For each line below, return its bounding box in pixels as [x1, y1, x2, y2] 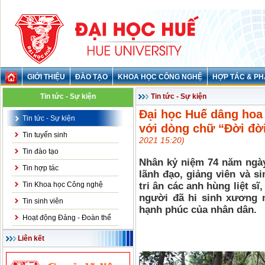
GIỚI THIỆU [27, 73, 65, 81]
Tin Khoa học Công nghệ [22, 180, 103, 189]
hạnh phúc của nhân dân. [139, 204, 257, 215]
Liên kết [18, 234, 44, 243]
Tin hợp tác [22, 164, 59, 172]
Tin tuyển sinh [22, 131, 67, 139]
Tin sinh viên [22, 197, 63, 205]
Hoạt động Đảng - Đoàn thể [22, 214, 111, 222]
